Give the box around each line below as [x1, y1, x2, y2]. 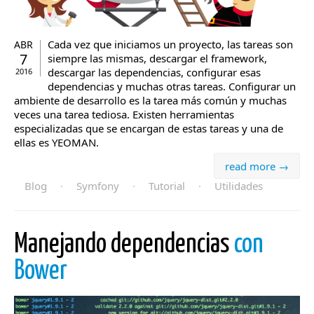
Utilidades [214, 179, 263, 193]
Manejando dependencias [14, 232, 234, 259]
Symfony [76, 179, 119, 193]
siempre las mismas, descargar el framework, [48, 51, 267, 66]
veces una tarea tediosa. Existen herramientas [14, 107, 234, 122]
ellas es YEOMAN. [14, 135, 99, 150]
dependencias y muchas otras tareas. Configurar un [48, 79, 296, 94]
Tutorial [149, 179, 185, 193]
